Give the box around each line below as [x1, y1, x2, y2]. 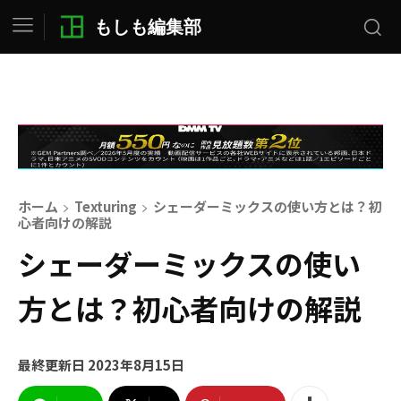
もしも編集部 [94, 16, 201, 37]
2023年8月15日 [88, 355, 184, 375]
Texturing [74, 197, 137, 217]
